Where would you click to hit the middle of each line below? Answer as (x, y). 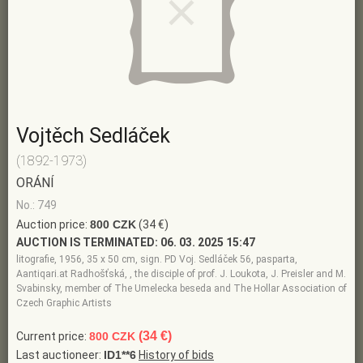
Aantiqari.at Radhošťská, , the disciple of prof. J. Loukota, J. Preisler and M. (181, 274)
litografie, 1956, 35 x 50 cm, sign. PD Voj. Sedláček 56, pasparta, (157, 260)
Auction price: (53, 225)
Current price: (53, 337)
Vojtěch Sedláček (93, 136)
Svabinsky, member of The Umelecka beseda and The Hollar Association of (181, 289)
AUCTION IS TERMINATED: (87, 243)
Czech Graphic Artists (64, 303)
